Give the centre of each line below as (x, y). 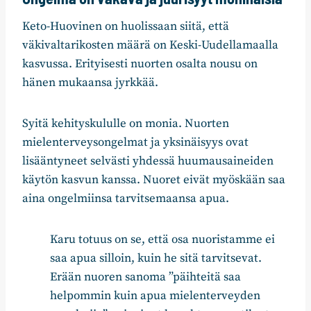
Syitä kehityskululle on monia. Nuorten (126, 124)
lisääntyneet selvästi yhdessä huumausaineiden (148, 161)
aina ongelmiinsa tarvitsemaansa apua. (126, 199)
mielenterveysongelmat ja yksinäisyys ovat (135, 143)
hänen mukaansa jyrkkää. (90, 83)
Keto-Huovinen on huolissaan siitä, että (126, 27)
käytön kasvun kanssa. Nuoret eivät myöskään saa (154, 180)
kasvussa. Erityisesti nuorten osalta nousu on (140, 64)
